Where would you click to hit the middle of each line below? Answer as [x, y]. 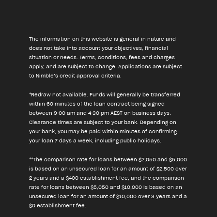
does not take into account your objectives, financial [99, 48]
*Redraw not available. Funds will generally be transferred [105, 95]
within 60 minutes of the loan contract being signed [97, 104]
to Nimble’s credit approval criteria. [75, 76]
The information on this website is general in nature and [102, 39]
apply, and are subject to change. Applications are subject [106, 67]
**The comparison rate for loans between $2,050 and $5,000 [108, 160]
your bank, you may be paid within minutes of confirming [103, 132]
